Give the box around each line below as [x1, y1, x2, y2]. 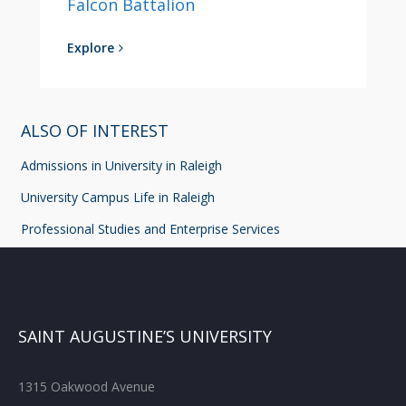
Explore [67, 38, 114, 56]
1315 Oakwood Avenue [18, 377, 155, 395]
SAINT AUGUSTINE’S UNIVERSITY [18, 324, 272, 347]
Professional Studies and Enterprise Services [21, 219, 280, 237]
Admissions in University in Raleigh [21, 156, 222, 174]
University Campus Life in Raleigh [21, 188, 215, 206]
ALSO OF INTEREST [21, 119, 169, 141]
